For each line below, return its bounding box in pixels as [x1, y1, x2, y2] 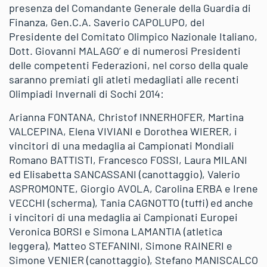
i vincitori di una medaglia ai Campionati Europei [9, 210, 238, 223]
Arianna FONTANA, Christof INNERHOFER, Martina [9, 110, 244, 123]
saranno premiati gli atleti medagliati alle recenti [9, 73, 239, 86]
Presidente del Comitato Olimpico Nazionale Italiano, [9, 30, 257, 43]
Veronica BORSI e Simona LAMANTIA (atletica [9, 225, 222, 238]
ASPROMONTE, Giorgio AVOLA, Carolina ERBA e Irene [9, 182, 258, 195]
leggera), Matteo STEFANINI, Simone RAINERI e [9, 239, 232, 252]
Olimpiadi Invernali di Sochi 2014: [9, 87, 164, 100]
